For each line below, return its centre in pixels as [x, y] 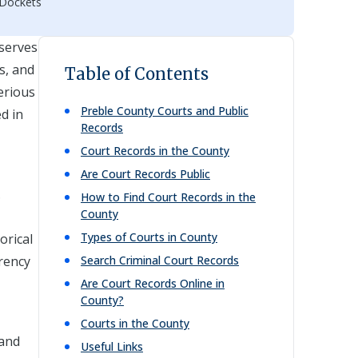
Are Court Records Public [145, 174]
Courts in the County [135, 323]
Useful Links [112, 346]
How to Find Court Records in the [168, 197]
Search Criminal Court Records [160, 260]
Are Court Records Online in [153, 283]
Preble [97, 111]
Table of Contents [137, 74]
